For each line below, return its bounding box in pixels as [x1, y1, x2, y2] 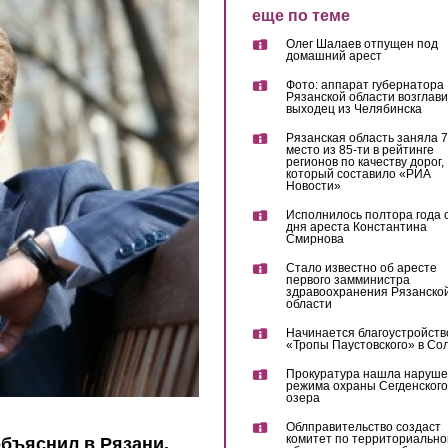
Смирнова [285, 232, 344, 247]
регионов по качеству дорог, [285, 155, 444, 170]
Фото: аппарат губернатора [285, 78, 444, 93]
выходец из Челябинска [285, 102, 422, 117]
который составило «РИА [285, 167, 431, 182]
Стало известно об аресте [285, 261, 437, 276]
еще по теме [251, 7, 350, 24]
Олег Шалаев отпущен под [285, 37, 438, 52]
